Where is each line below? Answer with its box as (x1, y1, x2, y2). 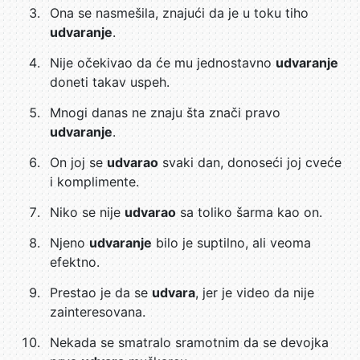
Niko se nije (50, 204, 125, 220)
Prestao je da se (50, 284, 152, 301)
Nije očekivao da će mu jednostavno (50, 55, 276, 71)
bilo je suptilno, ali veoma (152, 235, 311, 251)
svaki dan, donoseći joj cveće (158, 154, 342, 170)
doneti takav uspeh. (50, 74, 170, 90)
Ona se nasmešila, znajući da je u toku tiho (50, 5, 309, 21)
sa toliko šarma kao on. (176, 204, 322, 220)
